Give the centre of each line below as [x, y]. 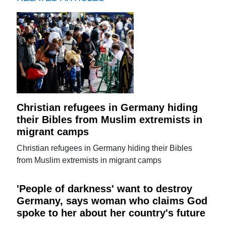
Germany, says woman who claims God [112, 201]
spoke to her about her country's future [111, 213]
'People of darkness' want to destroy [105, 188]
